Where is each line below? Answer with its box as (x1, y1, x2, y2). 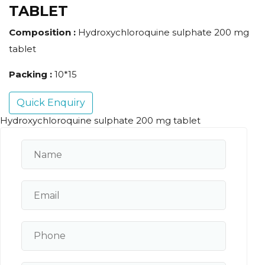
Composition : (9, 27, 78, 38)
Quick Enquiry (17, 97, 85, 109)
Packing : (9, 69, 54, 80)
